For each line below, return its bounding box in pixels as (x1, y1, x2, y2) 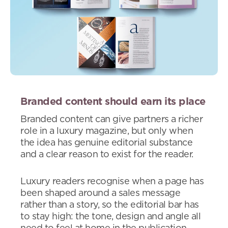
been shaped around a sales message (20, 189, 180, 198)
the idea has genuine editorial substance (20, 138, 192, 148)
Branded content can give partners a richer (20, 115, 203, 125)
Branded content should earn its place (20, 97, 206, 107)
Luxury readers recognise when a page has (20, 177, 204, 187)
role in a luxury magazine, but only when (20, 127, 193, 136)
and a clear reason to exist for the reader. (20, 150, 193, 160)
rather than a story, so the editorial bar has (20, 201, 199, 210)
